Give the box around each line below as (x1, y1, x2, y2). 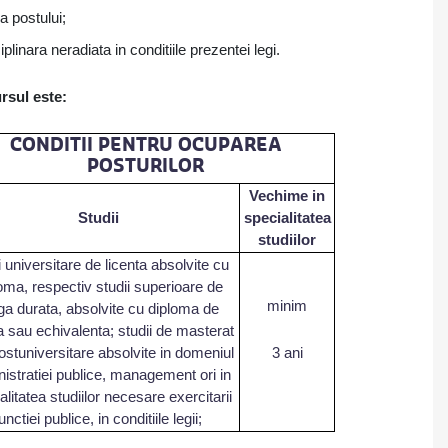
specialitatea (243, 209, 331, 226)
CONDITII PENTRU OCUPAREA (9, 133, 282, 157)
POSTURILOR (87, 154, 204, 178)
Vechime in (249, 187, 325, 204)
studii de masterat (114, 322, 234, 339)
